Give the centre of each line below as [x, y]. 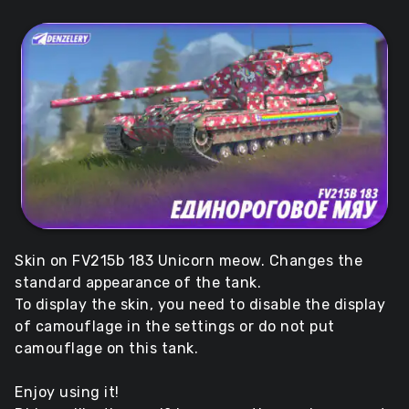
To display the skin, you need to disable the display [200, 305]
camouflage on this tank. [106, 349]
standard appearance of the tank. [138, 283]
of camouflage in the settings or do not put [175, 327]
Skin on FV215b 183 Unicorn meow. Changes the [189, 261]
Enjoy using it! [67, 393]
